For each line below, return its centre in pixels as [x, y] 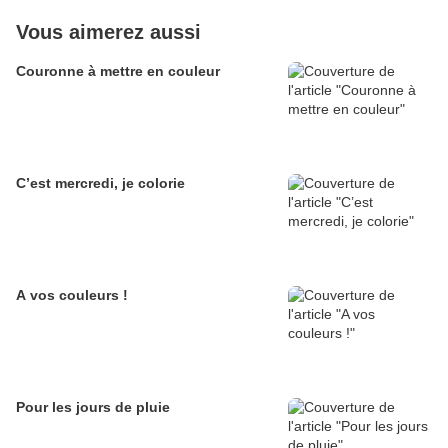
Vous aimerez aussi [108, 32]
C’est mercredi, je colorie [100, 183]
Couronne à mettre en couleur [118, 71]
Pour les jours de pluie [93, 407]
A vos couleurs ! [72, 295]
